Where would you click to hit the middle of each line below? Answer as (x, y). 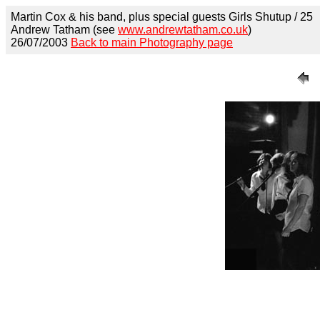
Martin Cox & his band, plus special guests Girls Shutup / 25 (162, 17)
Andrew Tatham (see (64, 30)
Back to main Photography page (152, 42)
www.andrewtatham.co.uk (183, 30)
